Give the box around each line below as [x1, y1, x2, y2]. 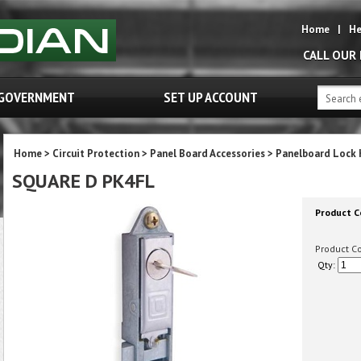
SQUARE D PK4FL [12, 168, 155, 193]
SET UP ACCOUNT [164, 88, 258, 106]
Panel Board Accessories [150, 147, 265, 160]
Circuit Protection [52, 147, 139, 160]
